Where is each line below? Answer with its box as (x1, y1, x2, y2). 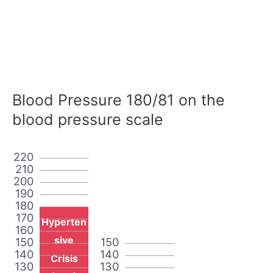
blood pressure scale (12, 110, 163, 129)
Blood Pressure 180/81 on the (12, 90, 225, 109)
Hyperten (41, 215, 87, 228)
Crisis (50, 252, 78, 264)
